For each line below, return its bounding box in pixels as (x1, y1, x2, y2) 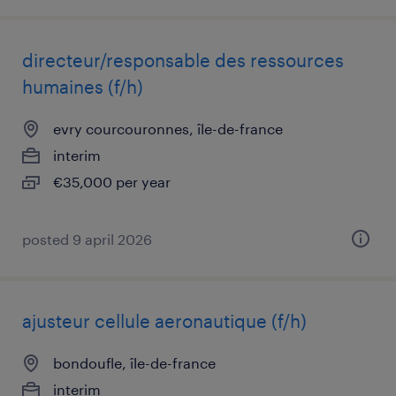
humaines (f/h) (22, 76, 143, 97)
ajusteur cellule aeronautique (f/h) (22, 310, 307, 331)
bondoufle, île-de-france (53, 354, 216, 371)
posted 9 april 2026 (22, 231, 152, 247)
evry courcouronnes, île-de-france (53, 120, 283, 137)
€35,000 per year (53, 173, 171, 190)
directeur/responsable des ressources (22, 49, 344, 71)
